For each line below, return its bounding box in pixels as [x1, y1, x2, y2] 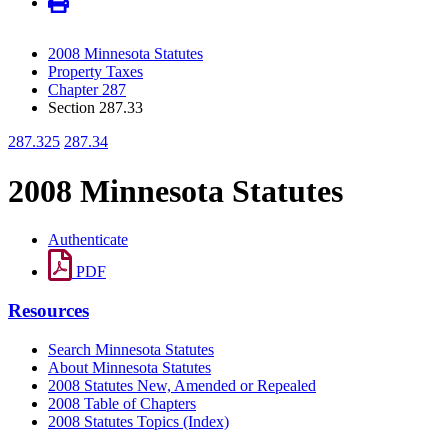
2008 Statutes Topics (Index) [48, 412, 229, 430]
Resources [8, 299, 89, 321]
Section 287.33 [48, 99, 143, 117]
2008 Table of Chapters [48, 394, 196, 412]
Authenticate [48, 231, 128, 249]
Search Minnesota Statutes [48, 340, 214, 358]
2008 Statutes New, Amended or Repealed [48, 376, 316, 394]
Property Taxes [48, 63, 143, 81]
